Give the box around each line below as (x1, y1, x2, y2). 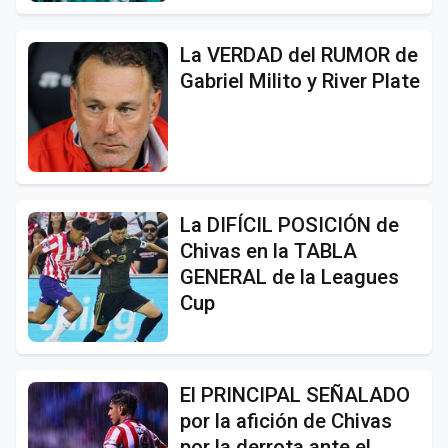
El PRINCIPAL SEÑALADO (180, 382, 410, 407)
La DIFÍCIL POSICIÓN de (180, 212, 399, 237)
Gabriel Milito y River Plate (180, 68, 420, 93)
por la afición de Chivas (180, 408, 392, 433)
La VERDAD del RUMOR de (180, 42, 418, 67)
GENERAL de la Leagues (180, 264, 399, 289)
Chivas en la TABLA (180, 238, 357, 263)
